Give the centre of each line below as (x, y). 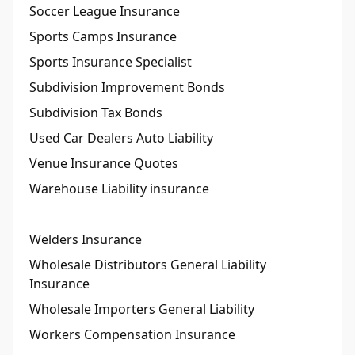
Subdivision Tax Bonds (96, 112)
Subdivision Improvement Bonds (127, 87)
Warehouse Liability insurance (119, 188)
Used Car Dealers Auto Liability (121, 137)
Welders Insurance (86, 239)
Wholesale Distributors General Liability (148, 264)
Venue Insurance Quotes (104, 163)
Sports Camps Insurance (103, 36)
